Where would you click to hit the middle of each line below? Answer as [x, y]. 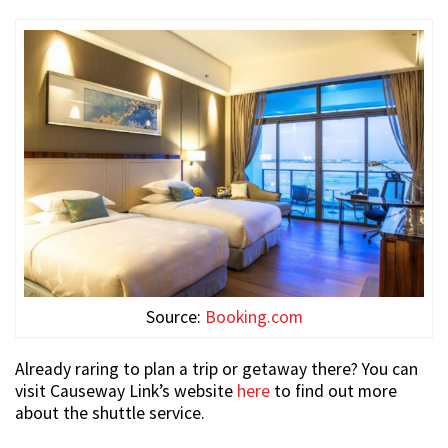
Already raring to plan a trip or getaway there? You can [216, 369]
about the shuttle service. [110, 413]
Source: [175, 317]
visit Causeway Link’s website [126, 391]
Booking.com [253, 317]
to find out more [333, 391]
